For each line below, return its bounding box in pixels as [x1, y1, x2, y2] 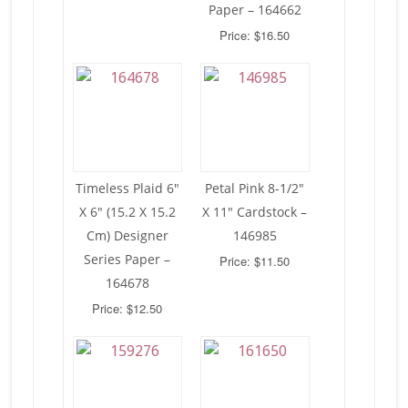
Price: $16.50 [219, 25, 291, 44]
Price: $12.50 [92, 299, 163, 317]
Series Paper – [84, 250, 171, 268]
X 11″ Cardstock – [202, 202, 308, 220]
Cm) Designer [86, 226, 168, 244]
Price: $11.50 [219, 251, 291, 270]
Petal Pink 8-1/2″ [205, 178, 305, 197]
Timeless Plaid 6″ [75, 178, 179, 197]
